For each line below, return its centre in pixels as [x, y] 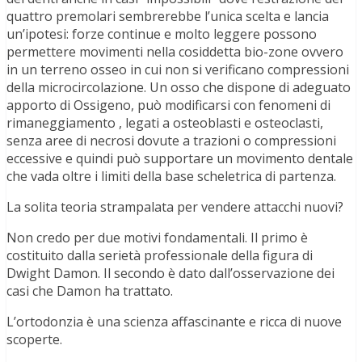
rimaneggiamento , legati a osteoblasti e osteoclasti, [165, 122]
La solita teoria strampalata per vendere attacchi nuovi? [175, 206]
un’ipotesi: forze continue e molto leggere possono [162, 34]
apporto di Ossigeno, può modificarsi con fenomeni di [168, 105]
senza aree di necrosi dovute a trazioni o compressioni [171, 140]
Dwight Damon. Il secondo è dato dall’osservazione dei [170, 273]
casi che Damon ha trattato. [90, 290]
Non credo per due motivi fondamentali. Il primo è [157, 237]
